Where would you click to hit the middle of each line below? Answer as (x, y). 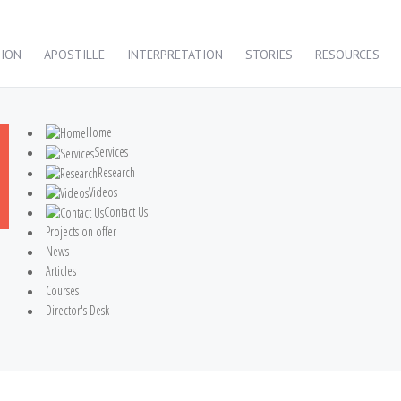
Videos (103, 192)
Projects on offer (81, 232)
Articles (61, 271)
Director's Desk (78, 311)
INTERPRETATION (175, 55)
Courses (63, 291)
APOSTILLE (74, 55)
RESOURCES (347, 55)
